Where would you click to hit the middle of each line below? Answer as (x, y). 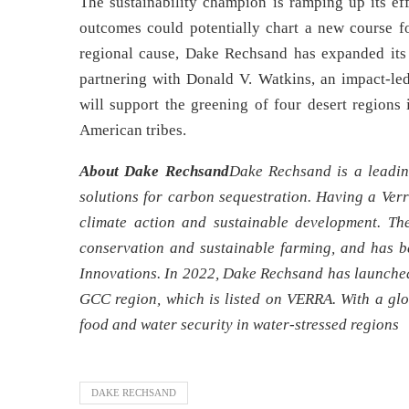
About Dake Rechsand (154, 171)
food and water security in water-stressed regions (239, 324)
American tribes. (133, 130)
